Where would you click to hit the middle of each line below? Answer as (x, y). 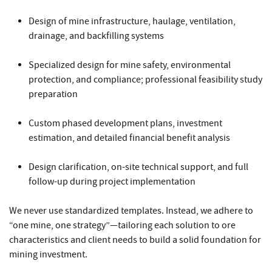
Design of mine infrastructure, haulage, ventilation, (132, 21)
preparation (53, 94)
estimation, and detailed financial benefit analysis (129, 138)
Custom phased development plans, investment (125, 123)
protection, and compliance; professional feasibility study (145, 79)
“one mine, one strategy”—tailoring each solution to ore (122, 225)
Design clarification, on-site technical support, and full (138, 167)
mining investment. (48, 254)
